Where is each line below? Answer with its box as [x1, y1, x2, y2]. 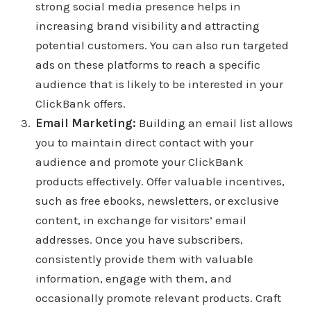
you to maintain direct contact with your [35, 135, 253, 150]
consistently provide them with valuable [35, 252, 253, 267]
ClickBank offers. [35, 96, 126, 111]
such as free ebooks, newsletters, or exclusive [35, 194, 279, 208]
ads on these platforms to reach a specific [35, 58, 260, 72]
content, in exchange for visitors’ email [35, 213, 246, 228]
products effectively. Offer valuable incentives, [35, 174, 285, 189]
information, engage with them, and [35, 271, 232, 286]
